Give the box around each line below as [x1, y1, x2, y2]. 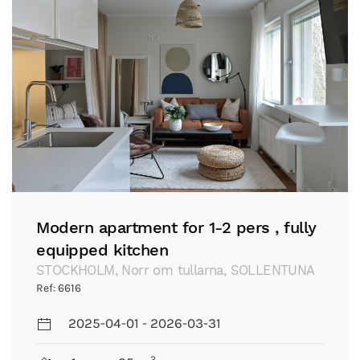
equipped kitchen [36, 239, 168, 260]
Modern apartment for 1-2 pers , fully [36, 217, 317, 237]
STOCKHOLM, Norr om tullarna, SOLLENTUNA [36, 262, 315, 278]
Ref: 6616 [36, 280, 81, 295]
